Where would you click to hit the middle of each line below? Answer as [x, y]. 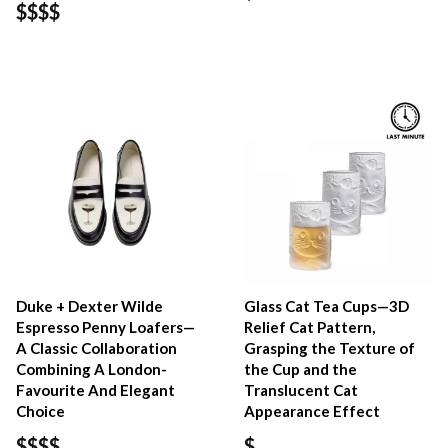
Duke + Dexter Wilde [89, 306]
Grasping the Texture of [330, 348]
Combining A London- [91, 369]
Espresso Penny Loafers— [105, 327]
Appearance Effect [312, 411]
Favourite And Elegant [95, 390]
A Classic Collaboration [96, 348]
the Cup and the [301, 369]
